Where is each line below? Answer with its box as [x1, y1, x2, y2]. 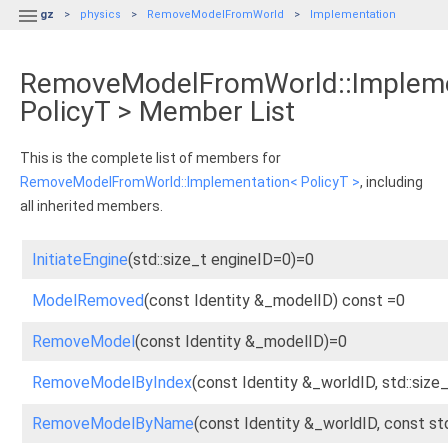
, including [360, 174, 423, 190]
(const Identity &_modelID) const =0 [144, 291, 405, 310]
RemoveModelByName [32, 414, 194, 433]
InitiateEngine [32, 250, 128, 269]
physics [80, 8, 121, 21]
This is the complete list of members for [20, 150, 281, 166]
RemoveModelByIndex [32, 373, 192, 392]
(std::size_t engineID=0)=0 [128, 250, 314, 269]
